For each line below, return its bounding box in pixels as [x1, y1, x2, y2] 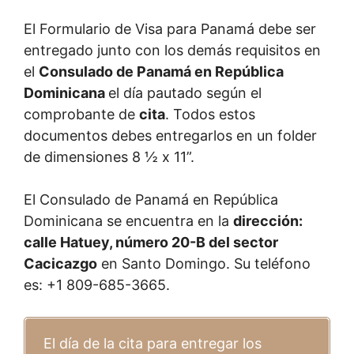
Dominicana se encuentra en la [24, 212, 233, 229]
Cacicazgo [24, 254, 97, 272]
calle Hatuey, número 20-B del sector [24, 233, 278, 250]
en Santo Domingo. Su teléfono [97, 254, 311, 272]
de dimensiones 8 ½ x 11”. [24, 148, 194, 165]
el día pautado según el [108, 84, 262, 101]
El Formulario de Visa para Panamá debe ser [24, 20, 316, 37]
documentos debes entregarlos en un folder [24, 126, 317, 144]
